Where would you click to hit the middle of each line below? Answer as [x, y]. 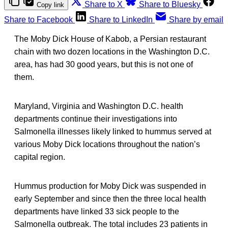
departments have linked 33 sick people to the [97, 211]
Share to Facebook [38, 19]
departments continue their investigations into [96, 119]
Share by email [196, 19]
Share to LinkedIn [121, 19]
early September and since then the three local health [110, 198]
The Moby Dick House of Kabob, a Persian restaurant [110, 39]
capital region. [40, 157]
